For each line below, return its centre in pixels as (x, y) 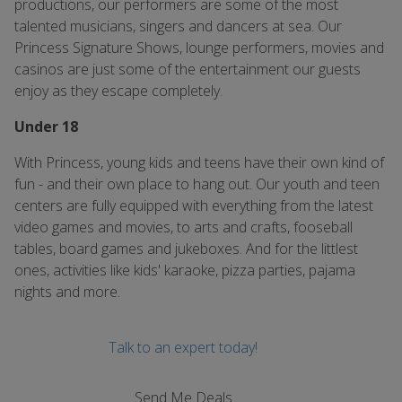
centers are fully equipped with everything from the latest (194, 205)
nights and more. (67, 292)
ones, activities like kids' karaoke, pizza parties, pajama (185, 270)
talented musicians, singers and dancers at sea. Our (178, 26)
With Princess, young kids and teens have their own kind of (199, 162)
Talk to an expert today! (183, 347)
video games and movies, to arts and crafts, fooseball (184, 227)
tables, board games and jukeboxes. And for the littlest (186, 249)
